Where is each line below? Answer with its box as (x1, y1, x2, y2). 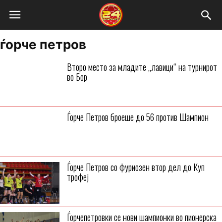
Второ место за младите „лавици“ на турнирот (67, 60, 217, 73)
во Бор (67, 70, 87, 83)
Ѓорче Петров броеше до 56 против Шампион (67, 111, 209, 123)
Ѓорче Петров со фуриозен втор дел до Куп (67, 161, 205, 173)
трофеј (67, 170, 89, 183)
